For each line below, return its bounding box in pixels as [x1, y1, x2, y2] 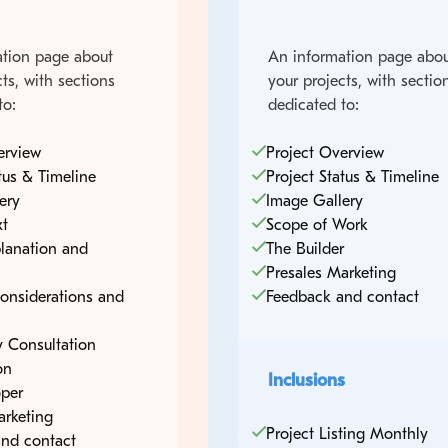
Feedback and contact [265, 287, 419, 306]
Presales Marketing [265, 263, 396, 282]
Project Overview [265, 143, 384, 162]
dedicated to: [267, 95, 359, 114]
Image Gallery [265, 191, 363, 210]
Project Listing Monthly [265, 424, 428, 443]
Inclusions [267, 369, 345, 391]
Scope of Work [265, 215, 368, 234]
